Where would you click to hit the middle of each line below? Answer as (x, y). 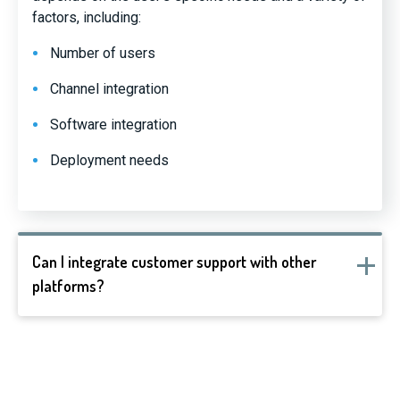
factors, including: (87, 17)
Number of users (103, 53)
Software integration (113, 125)
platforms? (68, 286)
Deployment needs (109, 160)
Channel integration (109, 89)
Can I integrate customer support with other (174, 262)
